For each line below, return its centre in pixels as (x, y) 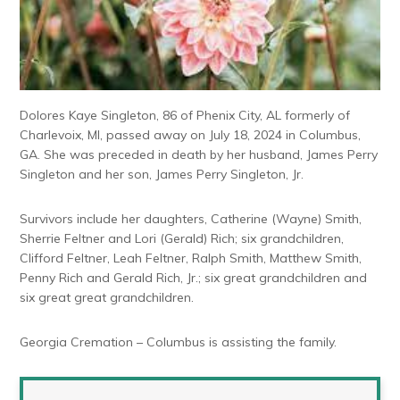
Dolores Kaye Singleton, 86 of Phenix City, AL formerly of (185, 116)
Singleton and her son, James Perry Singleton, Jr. (162, 175)
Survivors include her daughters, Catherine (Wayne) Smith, (191, 219)
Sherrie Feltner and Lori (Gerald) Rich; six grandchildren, (182, 239)
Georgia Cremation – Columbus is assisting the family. (179, 342)
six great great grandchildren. (107, 298)
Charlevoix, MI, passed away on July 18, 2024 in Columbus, (191, 135)
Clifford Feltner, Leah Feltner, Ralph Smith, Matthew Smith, (191, 258)
